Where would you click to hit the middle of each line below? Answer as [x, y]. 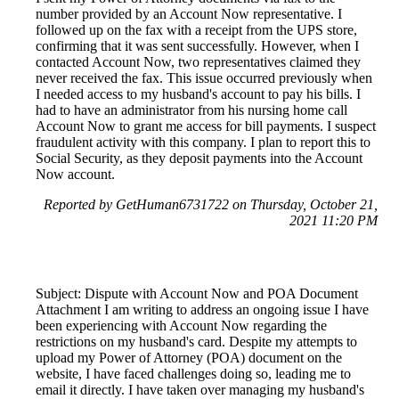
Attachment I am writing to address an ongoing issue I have [202, 309]
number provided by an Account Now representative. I [189, 13]
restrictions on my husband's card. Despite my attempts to [196, 341]
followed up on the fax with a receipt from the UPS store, [196, 29]
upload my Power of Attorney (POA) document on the [189, 357]
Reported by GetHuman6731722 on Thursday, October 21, [211, 204]
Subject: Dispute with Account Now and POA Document [197, 293]
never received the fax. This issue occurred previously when [204, 77]
